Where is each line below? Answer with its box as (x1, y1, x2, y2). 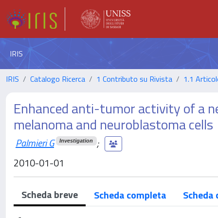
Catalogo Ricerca (30, 73, 85, 85)
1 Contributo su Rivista (96, 73, 172, 85)
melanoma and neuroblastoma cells (14, 114, 213, 135)
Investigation (59, 138, 93, 144)
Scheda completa (94, 187, 166, 202)
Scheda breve (21, 187, 78, 202)
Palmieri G (16, 135, 54, 150)
